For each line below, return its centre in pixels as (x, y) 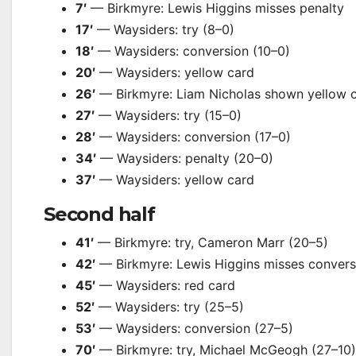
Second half (99, 214)
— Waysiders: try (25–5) (169, 307)
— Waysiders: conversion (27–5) (194, 328)
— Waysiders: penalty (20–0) (185, 158)
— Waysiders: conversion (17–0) (193, 137)
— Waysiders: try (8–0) (164, 29)
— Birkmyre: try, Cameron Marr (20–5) (211, 242)
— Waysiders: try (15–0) (168, 115)
